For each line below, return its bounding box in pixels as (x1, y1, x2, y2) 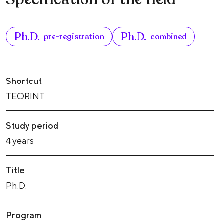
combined (150, 31, 187, 42)
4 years (6, 135, 34, 146)
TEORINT (6, 90, 45, 101)
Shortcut (6, 75, 42, 86)
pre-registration (44, 31, 104, 42)
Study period (6, 120, 58, 131)
